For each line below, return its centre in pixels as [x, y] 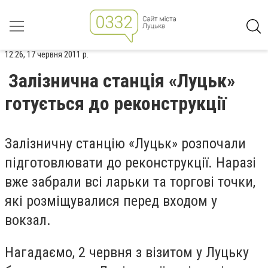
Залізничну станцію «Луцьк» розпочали [125, 144]
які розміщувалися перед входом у [111, 201]
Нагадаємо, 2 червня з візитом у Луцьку [127, 252]
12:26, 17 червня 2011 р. [47, 54]
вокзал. [28, 220]
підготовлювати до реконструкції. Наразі [130, 163]
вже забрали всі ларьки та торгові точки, [130, 182]
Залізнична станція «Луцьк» [122, 81]
